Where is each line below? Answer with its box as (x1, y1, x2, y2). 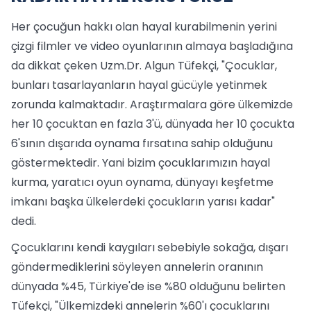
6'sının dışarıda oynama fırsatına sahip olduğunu (11, 135, 273, 151)
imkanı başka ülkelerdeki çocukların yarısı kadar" (11, 194, 275, 210)
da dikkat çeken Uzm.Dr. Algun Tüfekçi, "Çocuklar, (11, 58, 277, 74)
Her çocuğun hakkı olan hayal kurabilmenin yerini (11, 19, 277, 35)
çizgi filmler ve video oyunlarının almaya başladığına (11, 38, 293, 54)
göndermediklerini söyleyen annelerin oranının (11, 259, 263, 275)
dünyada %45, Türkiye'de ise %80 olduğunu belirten (11, 278, 285, 294)
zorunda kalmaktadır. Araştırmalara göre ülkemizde (11, 96, 293, 112)
